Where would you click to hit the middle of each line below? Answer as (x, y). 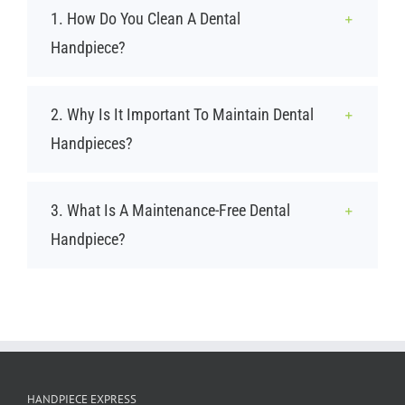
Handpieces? (91, 144)
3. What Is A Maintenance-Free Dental (170, 211)
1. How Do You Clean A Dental (145, 19)
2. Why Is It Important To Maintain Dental (182, 115)
